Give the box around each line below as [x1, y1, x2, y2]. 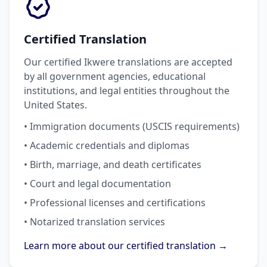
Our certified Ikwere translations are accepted [24, 55, 232, 69]
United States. [24, 98, 87, 111]
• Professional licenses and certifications [24, 196, 206, 209]
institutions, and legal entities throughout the [24, 84, 229, 97]
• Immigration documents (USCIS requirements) [24, 120, 240, 133]
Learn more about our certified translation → [24, 239, 228, 252]
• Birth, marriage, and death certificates [24, 158, 201, 171]
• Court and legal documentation [24, 177, 171, 190]
